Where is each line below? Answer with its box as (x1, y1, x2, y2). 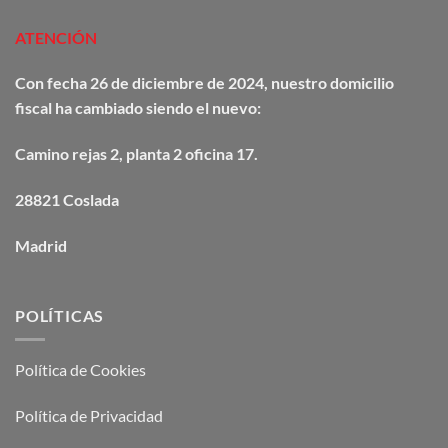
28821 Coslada (15, 189, 119, 209)
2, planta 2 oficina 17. (107, 144, 258, 164)
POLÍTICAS (15, 305, 105, 325)
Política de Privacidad (15, 405, 163, 425)
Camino (15, 144, 72, 164)
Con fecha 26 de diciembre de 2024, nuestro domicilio (15, 73, 394, 93)
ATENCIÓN (15, 27, 97, 47)
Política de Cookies (15, 360, 146, 380)
